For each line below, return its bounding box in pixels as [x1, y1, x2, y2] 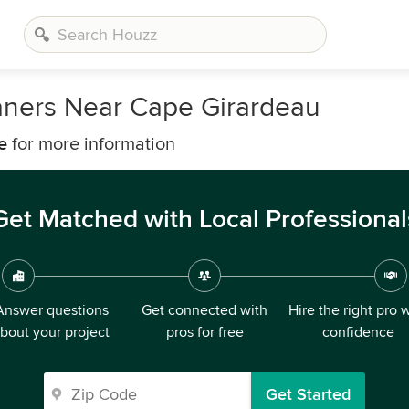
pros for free [165, 323, 244, 341]
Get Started [266, 384, 351, 404]
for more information [7, 133, 175, 155]
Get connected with [142, 301, 267, 320]
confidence [321, 323, 394, 341]
